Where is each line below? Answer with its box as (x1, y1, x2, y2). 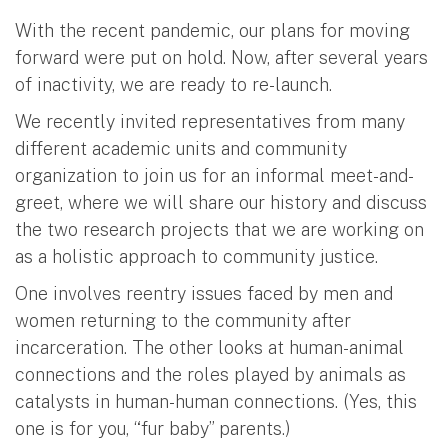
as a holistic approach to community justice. (15, 245, 378, 267)
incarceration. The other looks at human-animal (15, 336, 404, 358)
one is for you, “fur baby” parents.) (15, 417, 291, 439)
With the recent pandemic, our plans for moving (15, 19, 410, 41)
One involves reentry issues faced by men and (15, 282, 393, 304)
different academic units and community (15, 137, 347, 159)
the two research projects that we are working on (15, 218, 424, 240)
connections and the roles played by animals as (15, 363, 406, 385)
